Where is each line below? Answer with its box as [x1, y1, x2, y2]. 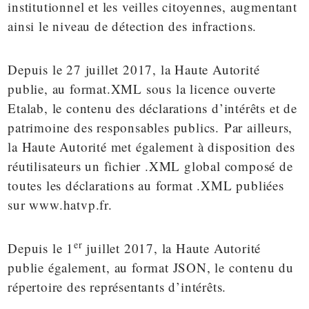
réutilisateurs [8, 157, 86, 175]
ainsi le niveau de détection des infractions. [8, 17, 257, 35]
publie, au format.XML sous [8, 80, 176, 98]
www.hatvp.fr [29, 196, 109, 214]
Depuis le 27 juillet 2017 [8, 61, 153, 79]
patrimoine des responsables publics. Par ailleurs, [8, 119, 293, 137]
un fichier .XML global [85, 157, 221, 175]
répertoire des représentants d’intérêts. [8, 278, 227, 296]
